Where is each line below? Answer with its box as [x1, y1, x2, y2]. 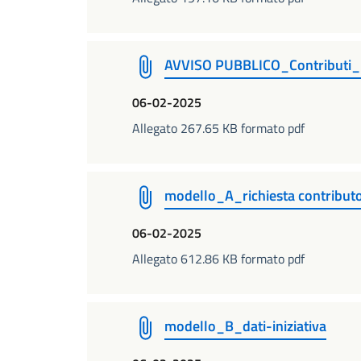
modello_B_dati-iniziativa [164, 315, 326, 337]
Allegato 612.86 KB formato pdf [132, 249, 305, 268]
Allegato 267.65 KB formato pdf [132, 118, 305, 138]
